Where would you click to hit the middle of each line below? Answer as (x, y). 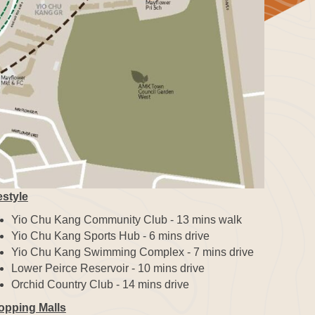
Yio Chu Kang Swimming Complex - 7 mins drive (132, 252)
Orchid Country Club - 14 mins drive (100, 284)
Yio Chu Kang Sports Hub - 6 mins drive (110, 236)
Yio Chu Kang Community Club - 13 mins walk (126, 219)
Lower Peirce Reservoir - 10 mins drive (108, 268)
